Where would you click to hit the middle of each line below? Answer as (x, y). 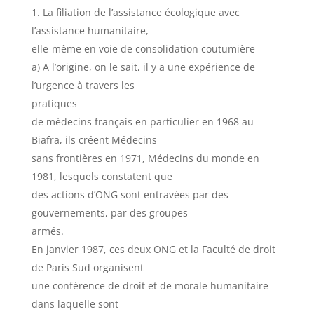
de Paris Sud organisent (87, 267)
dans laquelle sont (75, 304)
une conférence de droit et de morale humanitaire (150, 286)
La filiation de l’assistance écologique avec (141, 12)
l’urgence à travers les (83, 85)
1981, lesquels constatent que (102, 176)
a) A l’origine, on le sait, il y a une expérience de (143, 67)
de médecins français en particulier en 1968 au (142, 122)
